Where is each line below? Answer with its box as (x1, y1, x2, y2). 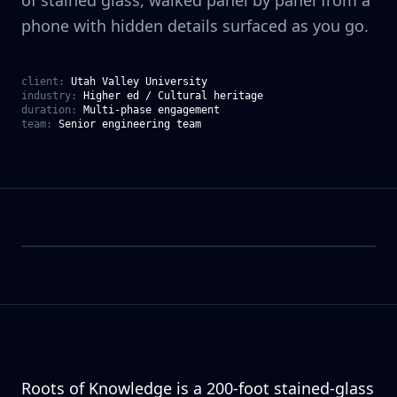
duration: (21, 104, 77, 116)
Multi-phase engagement (83, 104, 220, 116)
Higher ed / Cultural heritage (83, 90, 263, 102)
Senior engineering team (58, 118, 201, 130)
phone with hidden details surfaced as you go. (21, 15, 369, 36)
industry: (21, 90, 77, 102)
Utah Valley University (71, 75, 207, 88)
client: (21, 75, 65, 88)
